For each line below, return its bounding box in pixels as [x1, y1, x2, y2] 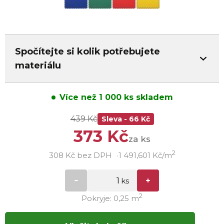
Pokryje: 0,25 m [81, 193, 139, 203]
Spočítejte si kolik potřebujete [15, 46, 160, 57]
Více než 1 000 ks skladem [59, 92, 173, 102]
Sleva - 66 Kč [101, 114, 150, 123]
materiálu [15, 60, 61, 71]
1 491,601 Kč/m [118, 150, 172, 160]
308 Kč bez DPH [48, 150, 112, 160]
